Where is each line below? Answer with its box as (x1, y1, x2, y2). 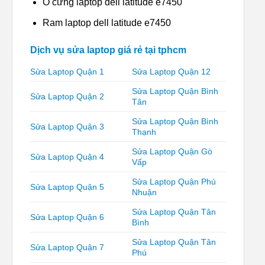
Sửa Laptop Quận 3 (30, 121, 104, 131)
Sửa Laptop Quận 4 (30, 151, 104, 161)
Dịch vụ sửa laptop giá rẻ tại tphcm (30, 44, 186, 55)
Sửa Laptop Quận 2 (30, 91, 104, 101)
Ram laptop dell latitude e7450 (42, 17, 171, 28)
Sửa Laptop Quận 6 (30, 212, 104, 222)
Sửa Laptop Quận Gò (132, 146, 213, 156)
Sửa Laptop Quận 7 (30, 242, 104, 252)
